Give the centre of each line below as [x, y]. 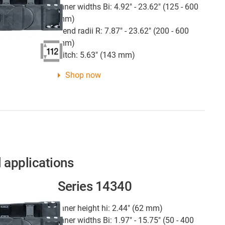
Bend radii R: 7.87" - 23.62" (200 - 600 [123, 31]
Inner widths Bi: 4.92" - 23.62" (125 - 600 [128, 7]
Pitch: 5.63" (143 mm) [96, 55]
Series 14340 [95, 186]
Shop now [83, 75]
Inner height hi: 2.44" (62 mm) [110, 208]
